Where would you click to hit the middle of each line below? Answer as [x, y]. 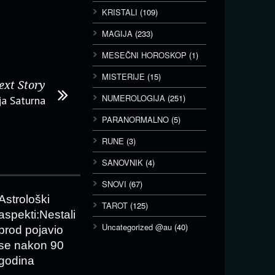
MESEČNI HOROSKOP [144, 55]
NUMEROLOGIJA [134, 98]
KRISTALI [120, 12]
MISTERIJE [123, 76]
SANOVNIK [122, 162]
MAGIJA [117, 33]
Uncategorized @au [137, 227]
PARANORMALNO [135, 119]
